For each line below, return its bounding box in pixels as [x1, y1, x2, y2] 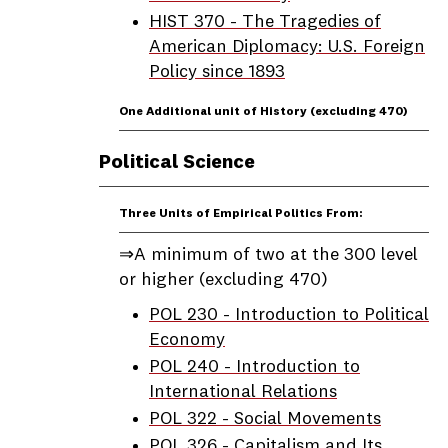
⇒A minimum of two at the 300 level [119, 246, 418, 264]
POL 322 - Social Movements [149, 410, 381, 428]
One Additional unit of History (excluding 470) [119, 106, 408, 118]
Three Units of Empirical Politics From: [119, 208, 363, 220]
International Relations [149, 383, 337, 401]
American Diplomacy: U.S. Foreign [149, 38, 425, 56]
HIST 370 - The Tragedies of [149, 13, 381, 31]
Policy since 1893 [149, 63, 285, 81]
